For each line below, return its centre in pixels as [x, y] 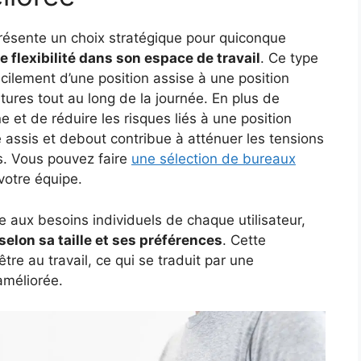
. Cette [244, 240]
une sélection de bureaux [214, 159]
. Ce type [289, 58]
